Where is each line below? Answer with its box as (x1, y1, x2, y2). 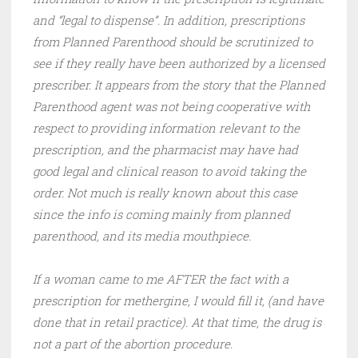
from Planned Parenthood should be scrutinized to (33, 34, 312, 50)
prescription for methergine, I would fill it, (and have (33, 292, 324, 309)
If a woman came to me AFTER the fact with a (33, 271, 288, 288)
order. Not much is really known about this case (33, 185, 297, 201)
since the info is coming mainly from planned (33, 206, 290, 223)
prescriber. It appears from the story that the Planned (33, 77, 325, 93)
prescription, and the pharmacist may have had (33, 141, 298, 158)
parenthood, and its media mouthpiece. (33, 228, 251, 245)
